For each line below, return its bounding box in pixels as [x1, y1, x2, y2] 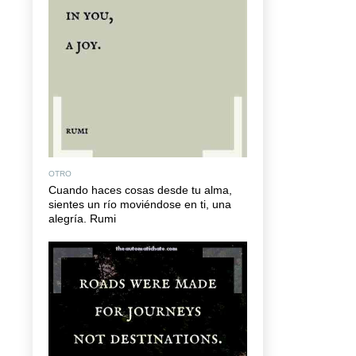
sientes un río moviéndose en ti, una [48, 198, 231, 211]
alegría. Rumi [48, 212, 116, 226]
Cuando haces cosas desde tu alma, [48, 184, 232, 197]
